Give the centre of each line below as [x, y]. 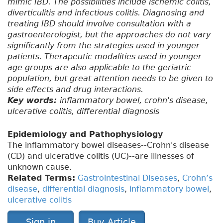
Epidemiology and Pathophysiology [85, 134]
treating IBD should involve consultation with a [99, 24]
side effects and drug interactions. [75, 90]
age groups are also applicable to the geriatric [99, 68]
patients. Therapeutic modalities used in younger [105, 57]
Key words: [34, 101]
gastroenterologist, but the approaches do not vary [109, 35]
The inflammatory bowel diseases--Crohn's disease [108, 145]
